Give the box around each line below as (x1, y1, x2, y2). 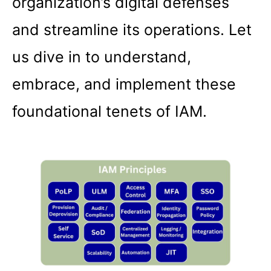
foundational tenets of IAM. (12, 102, 207, 121)
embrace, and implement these (12, 75, 236, 94)
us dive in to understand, (12, 48, 191, 67)
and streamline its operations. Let (12, 21, 252, 39)
